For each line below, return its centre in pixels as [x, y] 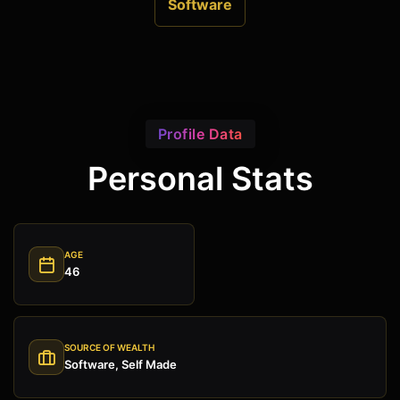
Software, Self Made [121, 365]
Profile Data [200, 134]
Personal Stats [200, 179]
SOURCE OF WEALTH [109, 348]
